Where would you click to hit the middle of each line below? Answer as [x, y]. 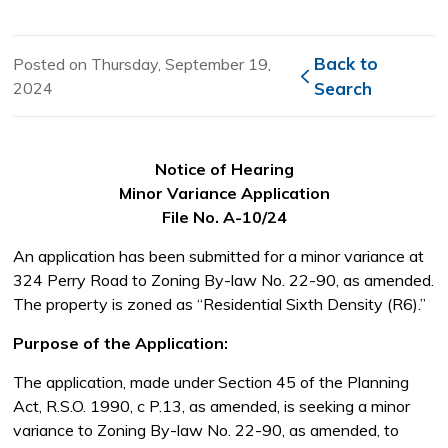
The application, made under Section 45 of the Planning [211, 382]
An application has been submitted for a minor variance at [219, 256]
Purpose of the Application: [121, 343]
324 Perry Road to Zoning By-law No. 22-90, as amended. [224, 280]
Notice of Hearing [224, 169]
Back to [345, 63]
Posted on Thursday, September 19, [142, 64]
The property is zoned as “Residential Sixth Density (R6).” [220, 304]
